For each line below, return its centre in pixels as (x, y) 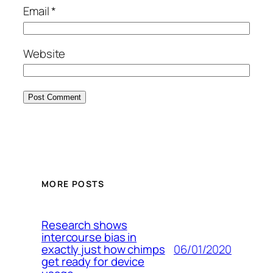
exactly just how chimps (103, 250)
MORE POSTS (73, 183)
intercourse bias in (89, 237)
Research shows (84, 225)
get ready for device (93, 262)
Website (44, 53)
